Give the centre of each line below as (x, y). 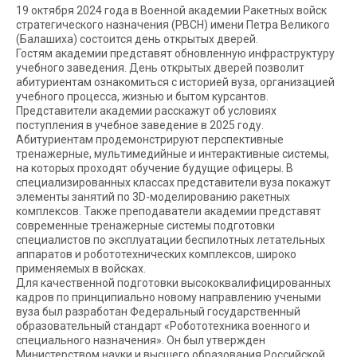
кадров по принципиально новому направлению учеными (169, 297)
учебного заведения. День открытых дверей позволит (160, 68)
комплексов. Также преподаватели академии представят (169, 211)
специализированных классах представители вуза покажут (173, 182)
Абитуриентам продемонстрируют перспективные (150, 139)
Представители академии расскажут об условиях (146, 111)
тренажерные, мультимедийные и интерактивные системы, (173, 154)
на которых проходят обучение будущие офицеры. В (155, 168)
